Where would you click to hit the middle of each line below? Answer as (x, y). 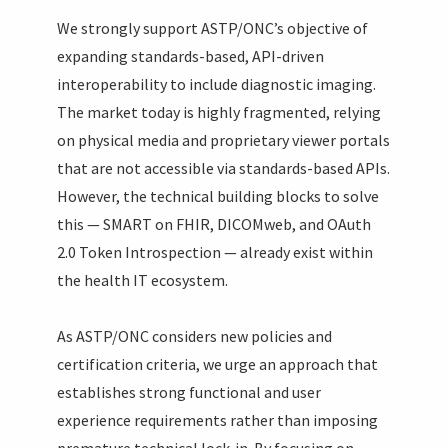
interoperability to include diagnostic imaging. (217, 83)
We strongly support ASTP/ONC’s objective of (213, 27)
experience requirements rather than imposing (218, 419)
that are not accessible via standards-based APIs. (224, 167)
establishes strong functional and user (189, 391)
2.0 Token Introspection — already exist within (215, 251)
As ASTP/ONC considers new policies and (195, 335)
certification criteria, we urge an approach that (218, 363)
